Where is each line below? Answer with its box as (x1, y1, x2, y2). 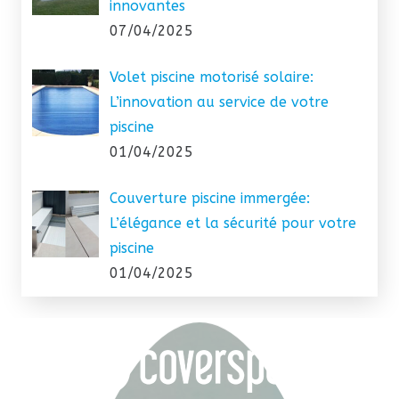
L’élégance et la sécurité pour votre (110, 215, 356, 232)
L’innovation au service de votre (110, 94, 329, 111)
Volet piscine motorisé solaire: (110, 69, 313, 86)
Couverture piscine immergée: (110, 190, 310, 208)
